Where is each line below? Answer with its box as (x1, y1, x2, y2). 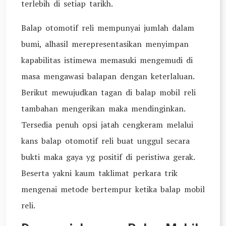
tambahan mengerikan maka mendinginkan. (21, 103, 185, 114)
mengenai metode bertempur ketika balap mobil (21, 184, 205, 195)
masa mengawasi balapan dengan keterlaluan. (21, 71, 194, 82)
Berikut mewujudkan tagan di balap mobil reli (21, 87, 196, 98)
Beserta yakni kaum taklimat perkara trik (21, 167, 178, 179)
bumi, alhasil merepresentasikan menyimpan (21, 38, 189, 49)
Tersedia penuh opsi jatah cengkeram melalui (21, 119, 193, 130)
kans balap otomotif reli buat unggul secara (21, 135, 190, 146)
